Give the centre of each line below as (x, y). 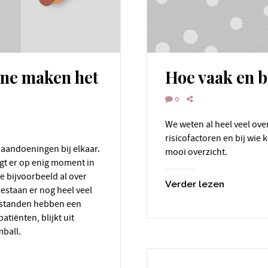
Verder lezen (195, 184)
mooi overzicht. (197, 152)
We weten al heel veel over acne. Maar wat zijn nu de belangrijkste (169, 124)
